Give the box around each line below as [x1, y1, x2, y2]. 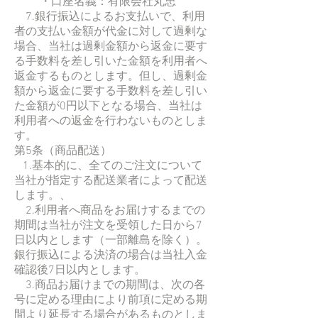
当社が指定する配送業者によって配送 [14, 173, 207, 188]
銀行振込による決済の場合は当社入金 [14, 248, 207, 263]
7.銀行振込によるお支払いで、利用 [14, 9, 205, 24]
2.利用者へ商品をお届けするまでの [14, 203, 205, 218]
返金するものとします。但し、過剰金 [14, 69, 207, 84]
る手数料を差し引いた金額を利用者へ [14, 54, 207, 69]
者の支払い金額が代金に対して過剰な [14, 24, 207, 39]
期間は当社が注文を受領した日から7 [14, 218, 202, 233]
